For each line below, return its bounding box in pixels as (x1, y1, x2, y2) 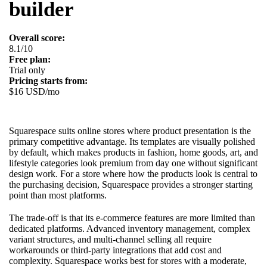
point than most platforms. (9, 190, 107, 200)
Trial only (9, 64, 45, 75)
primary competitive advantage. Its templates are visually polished (9, 136, 255, 147)
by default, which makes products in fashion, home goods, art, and (9, 147, 258, 157)
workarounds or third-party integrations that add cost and (9, 244, 222, 255)
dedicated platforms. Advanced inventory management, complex (9, 223, 250, 234)
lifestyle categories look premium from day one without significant (9, 157, 257, 168)
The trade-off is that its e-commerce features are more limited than (9, 212, 255, 223)
